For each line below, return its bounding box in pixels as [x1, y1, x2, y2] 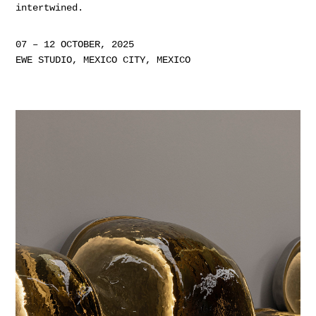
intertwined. [16, 1, 84, 13]
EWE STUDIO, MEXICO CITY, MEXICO [16, 54, 191, 66]
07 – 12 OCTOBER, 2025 [16, 38, 135, 50]
